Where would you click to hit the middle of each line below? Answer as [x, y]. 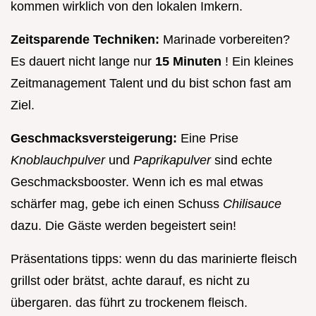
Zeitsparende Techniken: [87, 39]
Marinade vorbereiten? [226, 39]
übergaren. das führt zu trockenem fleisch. [129, 302]
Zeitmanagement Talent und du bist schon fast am [151, 83]
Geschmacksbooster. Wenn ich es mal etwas [137, 182]
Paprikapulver [174, 160]
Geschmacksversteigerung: [96, 138]
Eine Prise [209, 138]
